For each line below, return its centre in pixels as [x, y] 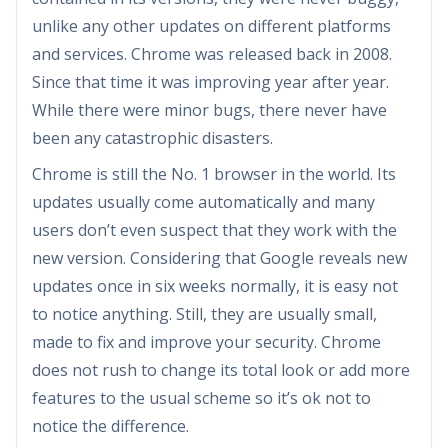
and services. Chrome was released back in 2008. [212, 53]
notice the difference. [110, 425]
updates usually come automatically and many [203, 201]
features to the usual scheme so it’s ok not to [201, 397]
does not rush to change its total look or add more [221, 369]
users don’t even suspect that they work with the [214, 229]
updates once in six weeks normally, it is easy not [215, 285]
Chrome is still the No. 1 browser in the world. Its [214, 173]
